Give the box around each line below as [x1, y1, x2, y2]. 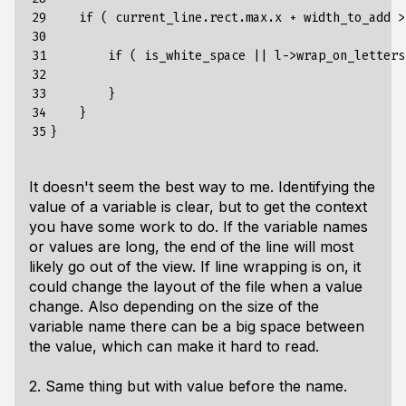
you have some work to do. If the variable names [29, 217, 368, 236]
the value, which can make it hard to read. [29, 337, 319, 355]
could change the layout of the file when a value [29, 277, 362, 295]
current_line [115, 10, 202, 25]
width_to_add [304, 10, 391, 25]
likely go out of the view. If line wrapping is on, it [29, 257, 361, 275]
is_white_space [144, 48, 246, 63]
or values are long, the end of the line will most [29, 237, 353, 256]
